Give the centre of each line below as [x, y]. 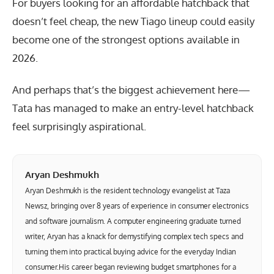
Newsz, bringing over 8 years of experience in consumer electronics [137, 206]
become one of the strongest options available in [126, 39]
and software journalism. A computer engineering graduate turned [133, 221]
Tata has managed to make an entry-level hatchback [133, 108]
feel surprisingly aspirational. [79, 127]
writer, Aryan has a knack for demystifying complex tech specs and [134, 237]
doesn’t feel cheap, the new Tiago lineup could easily [133, 21]
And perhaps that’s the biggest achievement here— [131, 90]
